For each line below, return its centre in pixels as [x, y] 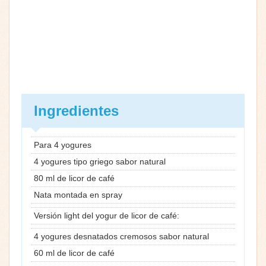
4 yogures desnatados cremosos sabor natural [121, 236]
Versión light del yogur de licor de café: [107, 215]
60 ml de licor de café [74, 253]
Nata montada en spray [78, 194]
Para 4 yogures [63, 145]
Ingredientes [76, 110]
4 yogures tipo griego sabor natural [100, 161]
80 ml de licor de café [74, 178]
